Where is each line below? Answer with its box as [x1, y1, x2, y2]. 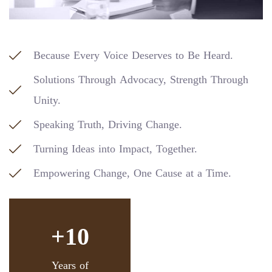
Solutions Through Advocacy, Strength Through [33, 69, 248, 90]
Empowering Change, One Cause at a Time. [33, 163, 231, 184]
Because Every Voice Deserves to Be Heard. [33, 45, 233, 66]
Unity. [33, 90, 61, 111]
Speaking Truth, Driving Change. [33, 114, 182, 135]
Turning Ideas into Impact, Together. [33, 138, 197, 160]
